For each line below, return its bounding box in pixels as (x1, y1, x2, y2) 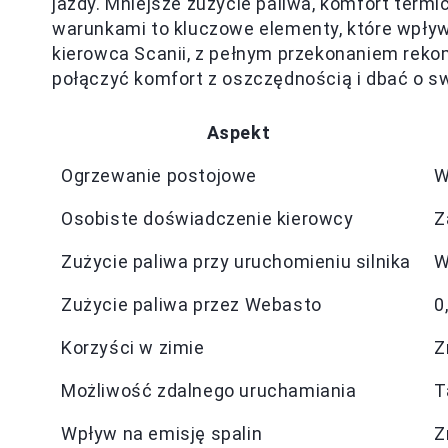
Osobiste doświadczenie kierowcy (61, 208, 354, 229)
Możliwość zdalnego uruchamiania (61, 380, 357, 401)
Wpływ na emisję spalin (61, 423, 263, 444)
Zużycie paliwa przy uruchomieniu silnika (61, 251, 411, 272)
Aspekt (206, 122, 271, 143)
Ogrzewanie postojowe (61, 165, 257, 186)
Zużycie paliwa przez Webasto (61, 294, 322, 315)
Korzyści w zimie (61, 337, 205, 358)
